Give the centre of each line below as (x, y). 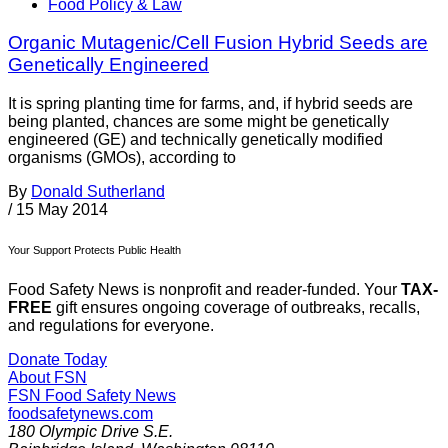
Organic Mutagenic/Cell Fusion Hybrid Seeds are (218, 43)
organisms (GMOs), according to (122, 158)
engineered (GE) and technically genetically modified (195, 140)
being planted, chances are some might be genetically (198, 122)
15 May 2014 (62, 210)
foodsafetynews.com (80, 414)
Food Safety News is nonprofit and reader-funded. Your (204, 290)
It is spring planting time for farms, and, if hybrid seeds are (210, 104)
